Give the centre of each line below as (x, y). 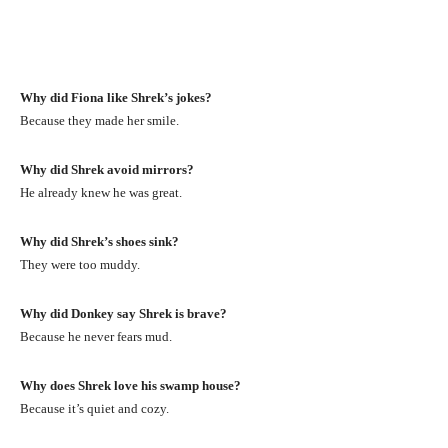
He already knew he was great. (101, 192)
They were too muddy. (80, 264)
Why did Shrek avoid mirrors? (107, 169)
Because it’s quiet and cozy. (94, 408)
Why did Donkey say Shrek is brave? (123, 313)
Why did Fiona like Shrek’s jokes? (116, 97)
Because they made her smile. (99, 120)
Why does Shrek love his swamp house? (130, 385)
